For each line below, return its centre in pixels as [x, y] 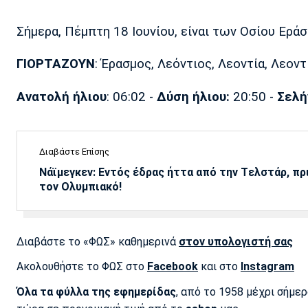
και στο [219, 267]
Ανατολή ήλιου [62, 97]
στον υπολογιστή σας [236, 242]
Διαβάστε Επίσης [74, 152]
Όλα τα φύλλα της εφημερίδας [96, 291]
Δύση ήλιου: [193, 97]
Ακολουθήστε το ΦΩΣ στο [82, 267]
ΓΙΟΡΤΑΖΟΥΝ [56, 64]
